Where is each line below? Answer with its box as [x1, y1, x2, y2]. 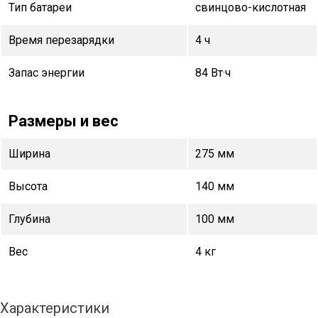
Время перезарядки [9, 33, 114, 47]
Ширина [9, 146, 50, 160]
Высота [9, 179, 48, 193]
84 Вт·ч [195, 65, 231, 79]
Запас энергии [9, 65, 84, 79]
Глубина [9, 212, 50, 226]
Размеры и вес [9, 111, 119, 130]
